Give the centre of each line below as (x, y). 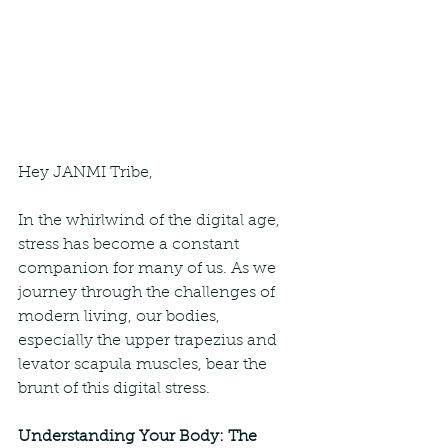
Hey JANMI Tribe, (85, 173)
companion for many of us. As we (149, 269)
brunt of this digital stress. (114, 389)
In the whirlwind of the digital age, (151, 221)
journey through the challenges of (148, 293)
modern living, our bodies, (121, 317)
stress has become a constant (130, 245)
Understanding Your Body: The (139, 437)
